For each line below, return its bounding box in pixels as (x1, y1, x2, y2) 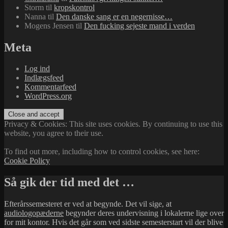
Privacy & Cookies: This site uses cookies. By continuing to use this (4, 120, 222, 129)
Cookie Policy (4, 156, 50, 165)
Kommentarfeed (24, 82, 76, 92)
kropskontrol (54, 3, 95, 12)
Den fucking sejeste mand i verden (84, 21, 195, 30)
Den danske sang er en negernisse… (56, 12, 173, 21)
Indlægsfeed (24, 73, 64, 82)
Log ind (24, 64, 50, 73)
